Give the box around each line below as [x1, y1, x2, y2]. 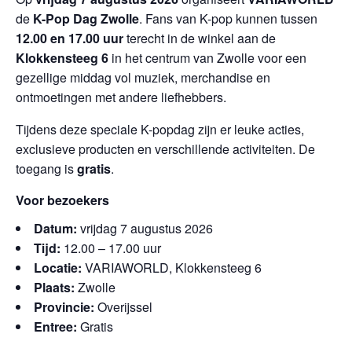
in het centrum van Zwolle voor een [108, 49, 306, 67]
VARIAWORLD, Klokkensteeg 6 [82, 258, 262, 277]
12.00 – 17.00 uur [60, 239, 161, 257]
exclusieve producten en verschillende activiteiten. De [16, 140, 315, 158]
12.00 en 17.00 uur [16, 29, 123, 47]
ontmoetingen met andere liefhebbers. [16, 88, 226, 106]
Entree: [34, 317, 77, 335]
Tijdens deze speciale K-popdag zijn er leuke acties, [16, 120, 304, 138]
